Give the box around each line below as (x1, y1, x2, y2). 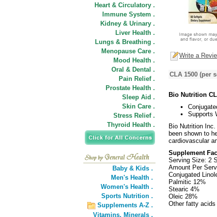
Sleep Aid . (122, 93, 155, 101)
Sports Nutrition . (101, 192, 153, 200)
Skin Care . (122, 103, 155, 110)
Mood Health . (113, 57, 155, 64)
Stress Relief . (113, 112, 155, 119)
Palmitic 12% (169, 178, 206, 186)
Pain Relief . (119, 75, 155, 82)
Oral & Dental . (111, 66, 155, 73)
